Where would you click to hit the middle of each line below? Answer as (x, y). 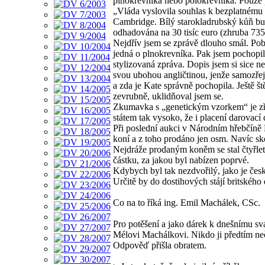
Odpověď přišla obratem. (160, 245)
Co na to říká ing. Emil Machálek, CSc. (187, 202)
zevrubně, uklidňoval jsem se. (168, 96)
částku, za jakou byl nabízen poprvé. (181, 160)
